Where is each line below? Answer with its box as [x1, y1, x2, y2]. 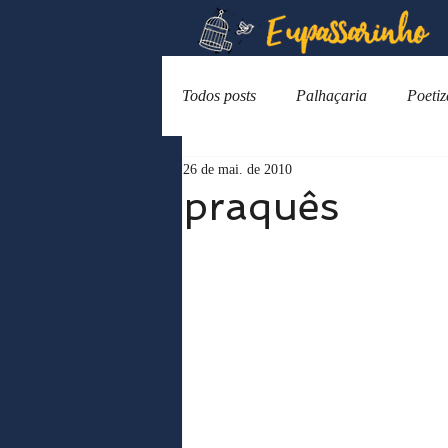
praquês [183, 182, 339, 230]
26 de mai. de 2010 [183, 161, 292, 177]
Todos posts [182, 87, 256, 104]
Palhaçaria [296, 87, 367, 104]
